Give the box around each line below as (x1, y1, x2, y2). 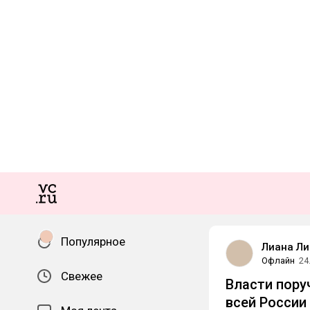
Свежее (61, 269, 102, 283)
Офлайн (262, 255, 295, 266)
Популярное (61, 235, 125, 248)
